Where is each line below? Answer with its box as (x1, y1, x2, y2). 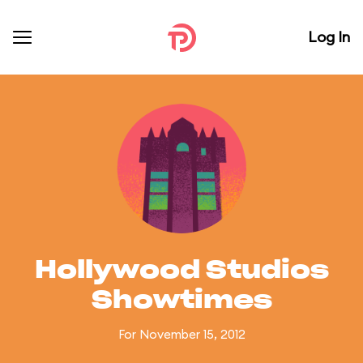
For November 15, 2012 (117, 327, 246, 342)
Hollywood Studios (34, 258, 329, 283)
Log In (308, 28, 350, 46)
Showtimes (91, 288, 272, 313)
